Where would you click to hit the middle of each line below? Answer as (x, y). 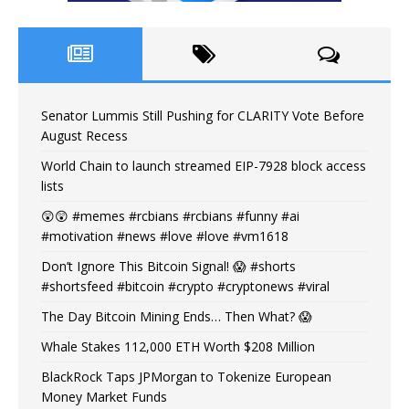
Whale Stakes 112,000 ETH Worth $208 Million (178, 346)
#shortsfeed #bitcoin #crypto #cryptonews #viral (185, 286)
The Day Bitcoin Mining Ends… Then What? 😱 (177, 316)
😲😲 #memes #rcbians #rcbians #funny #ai (170, 215)
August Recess (84, 135)
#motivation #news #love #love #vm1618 (165, 236)
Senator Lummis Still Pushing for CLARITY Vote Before (203, 115)
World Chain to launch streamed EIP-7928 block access (204, 165)
